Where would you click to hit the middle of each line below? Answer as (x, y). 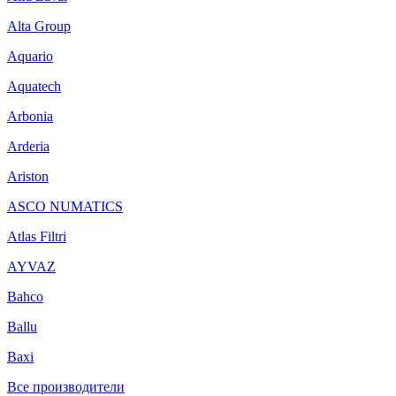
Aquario (30, 56)
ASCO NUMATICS (65, 206)
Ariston (28, 176)
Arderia (28, 146)
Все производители (66, 387)
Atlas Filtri (37, 236)
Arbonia (30, 116)
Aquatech (34, 86)
